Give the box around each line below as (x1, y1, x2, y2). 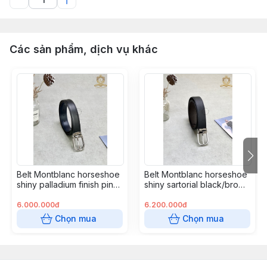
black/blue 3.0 (17, 190, 73, 200)
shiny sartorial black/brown (144, 179, 250, 190)
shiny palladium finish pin (17, 179, 113, 190)
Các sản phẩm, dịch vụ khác (10, 43, 158, 56)
